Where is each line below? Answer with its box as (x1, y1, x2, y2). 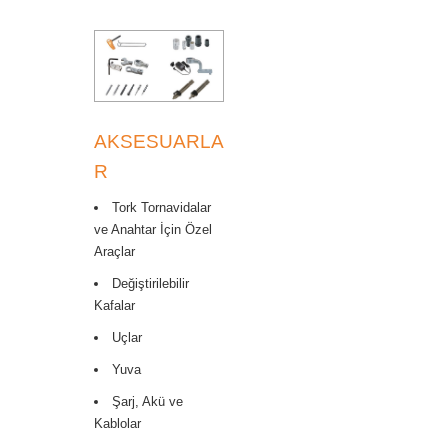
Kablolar (94, 415, 141, 431)
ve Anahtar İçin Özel (94, 221, 212, 237)
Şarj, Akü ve (112, 393, 183, 409)
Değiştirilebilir (112, 275, 189, 291)
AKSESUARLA (94, 130, 224, 152)
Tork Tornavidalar (112, 199, 211, 215)
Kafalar (94, 297, 135, 313)
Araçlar (94, 243, 135, 259)
